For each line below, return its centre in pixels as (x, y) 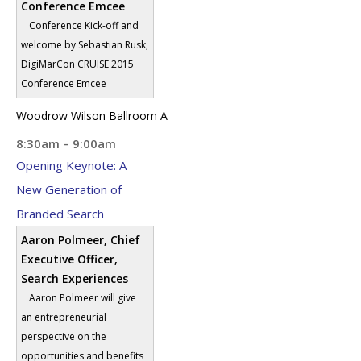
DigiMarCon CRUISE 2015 (77, 64)
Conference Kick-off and (84, 25)
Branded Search (60, 213)
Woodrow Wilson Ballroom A (92, 115)
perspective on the (64, 336)
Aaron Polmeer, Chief (81, 239)
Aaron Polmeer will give (83, 297)
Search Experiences (75, 278)
